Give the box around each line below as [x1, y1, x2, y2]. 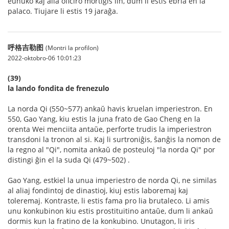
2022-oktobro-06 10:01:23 [8, 54, 81, 62]
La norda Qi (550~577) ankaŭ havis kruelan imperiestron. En [8, 104, 213, 113]
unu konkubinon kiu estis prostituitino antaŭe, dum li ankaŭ [8, 206, 213, 216]
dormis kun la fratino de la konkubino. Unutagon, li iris [8, 216, 195, 226]
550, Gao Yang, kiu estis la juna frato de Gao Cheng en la [8, 114, 200, 124]
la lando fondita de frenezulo [8, 83, 109, 93]
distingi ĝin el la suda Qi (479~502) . [8, 155, 130, 165]
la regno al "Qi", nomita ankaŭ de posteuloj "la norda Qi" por [8, 145, 215, 154]
